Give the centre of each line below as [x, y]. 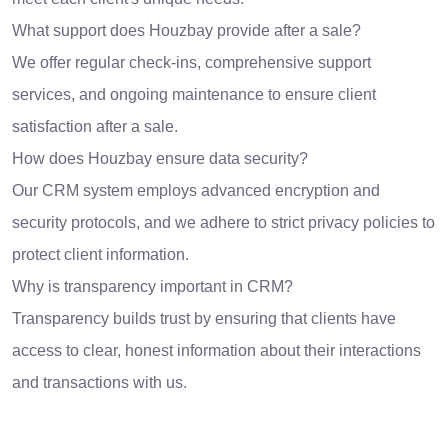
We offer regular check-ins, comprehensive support [191, 63]
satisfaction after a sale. [95, 127]
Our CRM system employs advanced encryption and [196, 191]
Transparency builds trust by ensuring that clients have [204, 319]
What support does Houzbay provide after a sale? [186, 31]
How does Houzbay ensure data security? [160, 159]
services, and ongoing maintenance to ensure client [194, 95]
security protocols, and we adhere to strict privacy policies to [223, 223]
